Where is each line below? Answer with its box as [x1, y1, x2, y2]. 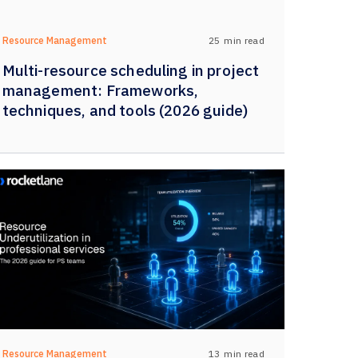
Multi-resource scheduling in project [2, 61, 260, 80]
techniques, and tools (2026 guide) [2, 101, 249, 120]
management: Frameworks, [2, 81, 199, 100]
